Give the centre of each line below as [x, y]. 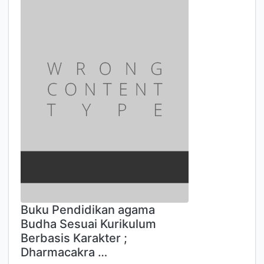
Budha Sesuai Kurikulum [88, 224]
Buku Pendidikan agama [88, 210]
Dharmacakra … [64, 252]
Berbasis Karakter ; [74, 238]
